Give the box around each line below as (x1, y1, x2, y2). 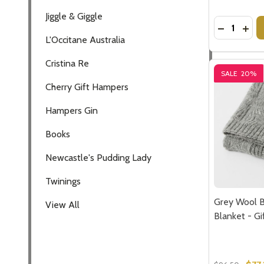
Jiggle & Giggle (45, 10, 103, 22)
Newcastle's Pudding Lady (45, 151, 151, 163)
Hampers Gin (45, 104, 98, 116)
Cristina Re (45, 57, 89, 69)
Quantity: (214, 17, 251, 29)
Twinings (45, 175, 81, 187)
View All (45, 199, 80, 210)
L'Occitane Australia (45, 34, 125, 45)
